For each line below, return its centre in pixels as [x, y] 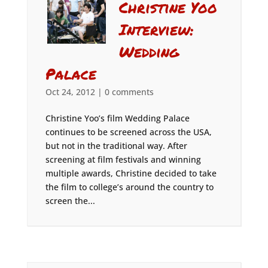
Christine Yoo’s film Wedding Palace [117, 118]
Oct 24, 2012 [70, 92]
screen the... [70, 201]
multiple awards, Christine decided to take [131, 173]
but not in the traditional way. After [116, 146]
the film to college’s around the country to [129, 187]
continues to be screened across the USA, [128, 132]
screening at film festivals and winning [123, 159]
